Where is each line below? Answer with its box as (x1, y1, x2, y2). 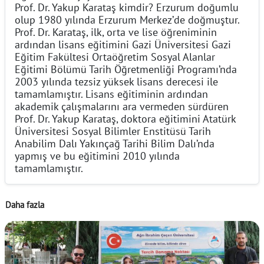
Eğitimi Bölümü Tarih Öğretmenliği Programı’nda (15, 61, 237, 76)
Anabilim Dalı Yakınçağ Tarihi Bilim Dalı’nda (15, 136, 214, 150)
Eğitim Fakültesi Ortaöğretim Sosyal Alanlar (15, 49, 215, 64)
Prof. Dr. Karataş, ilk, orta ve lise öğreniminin (15, 24, 217, 39)
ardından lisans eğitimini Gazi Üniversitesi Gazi (15, 37, 231, 51)
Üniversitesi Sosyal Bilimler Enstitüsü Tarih (15, 123, 211, 138)
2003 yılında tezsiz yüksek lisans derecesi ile (15, 74, 218, 88)
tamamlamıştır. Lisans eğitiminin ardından (15, 86, 208, 101)
